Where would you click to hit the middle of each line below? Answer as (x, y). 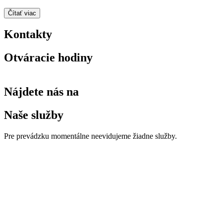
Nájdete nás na (41, 92)
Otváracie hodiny (48, 58)
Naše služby (34, 115)
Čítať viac (22, 13)
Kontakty (28, 34)
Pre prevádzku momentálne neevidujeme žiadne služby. (90, 136)
